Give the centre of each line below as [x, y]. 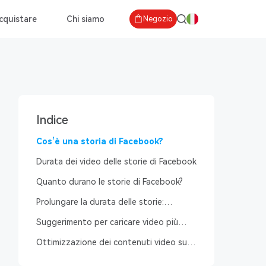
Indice [52, 120]
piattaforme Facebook [80, 254]
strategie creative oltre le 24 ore [100, 214]
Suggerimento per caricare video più [107, 222]
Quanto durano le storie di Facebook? [110, 182]
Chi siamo [85, 19]
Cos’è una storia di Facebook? [100, 141]
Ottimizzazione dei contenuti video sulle [116, 242]
